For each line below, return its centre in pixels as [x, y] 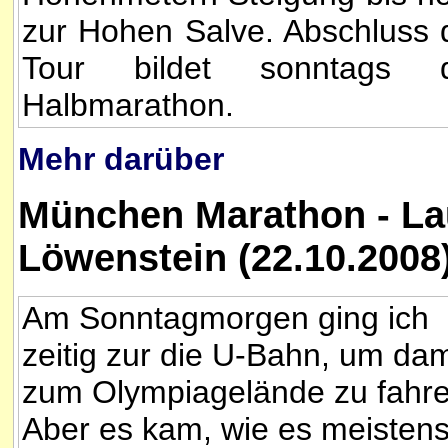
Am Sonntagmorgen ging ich [225, 317]
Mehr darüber [121, 158]
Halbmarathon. [128, 104]
